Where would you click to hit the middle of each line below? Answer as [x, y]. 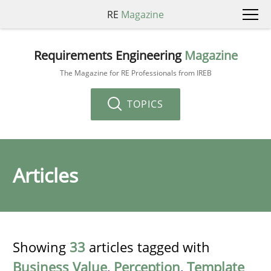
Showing [41, 247]
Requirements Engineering [109, 55]
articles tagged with [148, 247]
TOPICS [144, 104]
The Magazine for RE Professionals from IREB [135, 73]
